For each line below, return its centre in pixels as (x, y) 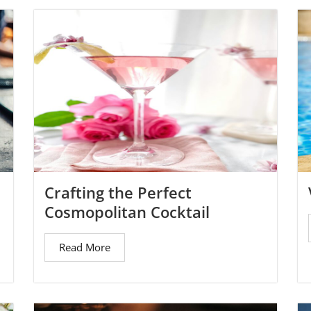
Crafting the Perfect (118, 193)
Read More (85, 247)
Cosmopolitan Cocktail (127, 212)
